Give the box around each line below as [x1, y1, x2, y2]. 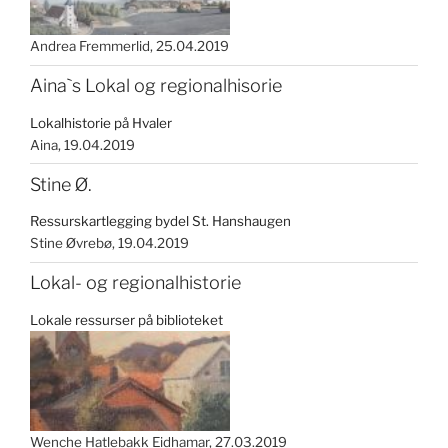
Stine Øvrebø [30, 235, 112, 252]
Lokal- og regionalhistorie [30, 272, 241, 294]
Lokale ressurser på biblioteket [30, 311, 223, 328]
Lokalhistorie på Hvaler [30, 114, 172, 131]
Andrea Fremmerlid [30, 38, 150, 55]
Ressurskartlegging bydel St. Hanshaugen [30, 213, 291, 230]
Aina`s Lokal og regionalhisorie [30, 75, 282, 97]
